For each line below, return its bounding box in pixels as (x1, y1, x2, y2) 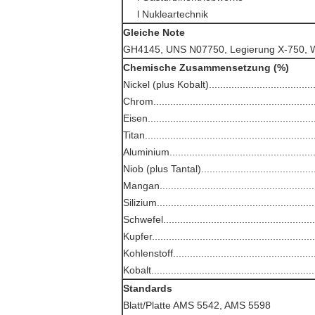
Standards (123, 283, 172, 294)
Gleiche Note (123, 27, 185, 38)
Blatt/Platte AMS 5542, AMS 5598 (123, 300, 271, 311)
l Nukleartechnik (137, 8, 209, 20)
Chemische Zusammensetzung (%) (123, 62, 289, 73)
